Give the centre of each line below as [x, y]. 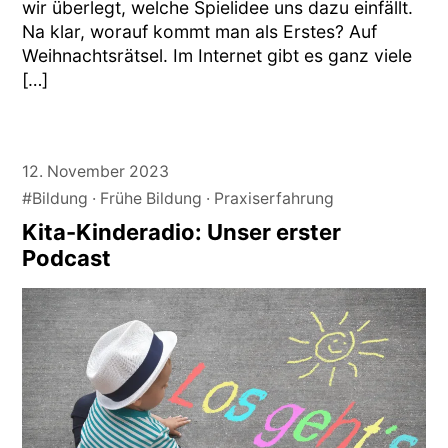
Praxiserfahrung [274, 198]
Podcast [67, 257]
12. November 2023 [96, 171]
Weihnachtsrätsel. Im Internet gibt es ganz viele [217, 55]
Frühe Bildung [151, 198]
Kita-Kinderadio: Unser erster [182, 231]
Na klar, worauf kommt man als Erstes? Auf [200, 31]
